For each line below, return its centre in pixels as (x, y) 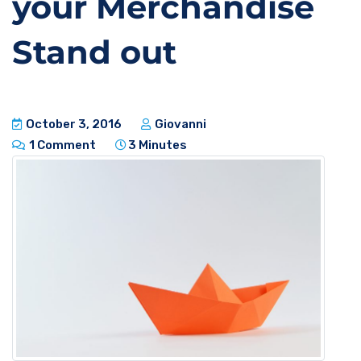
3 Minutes (158, 145)
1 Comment (61, 145)
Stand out (94, 52)
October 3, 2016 (73, 124)
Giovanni (179, 124)
